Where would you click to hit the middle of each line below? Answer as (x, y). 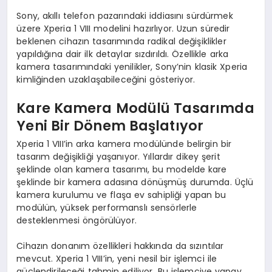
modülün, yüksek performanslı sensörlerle (107, 207)
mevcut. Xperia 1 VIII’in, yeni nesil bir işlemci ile (117, 258)
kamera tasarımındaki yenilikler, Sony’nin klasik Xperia (132, 66)
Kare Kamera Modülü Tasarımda (135, 108)
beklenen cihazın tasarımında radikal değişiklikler (121, 41)
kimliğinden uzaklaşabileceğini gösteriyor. (106, 79)
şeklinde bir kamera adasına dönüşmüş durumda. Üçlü (135, 182)
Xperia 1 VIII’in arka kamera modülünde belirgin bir (124, 144)
